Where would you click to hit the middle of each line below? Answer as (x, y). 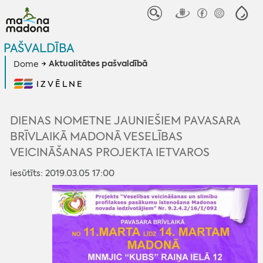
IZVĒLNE (60, 84)
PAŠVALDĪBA (38, 48)
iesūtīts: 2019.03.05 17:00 (63, 173)
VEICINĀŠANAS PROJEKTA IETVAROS (110, 152)
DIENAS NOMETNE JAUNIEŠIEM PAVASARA (125, 120)
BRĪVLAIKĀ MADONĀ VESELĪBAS (97, 136)
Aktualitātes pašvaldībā (98, 64)
